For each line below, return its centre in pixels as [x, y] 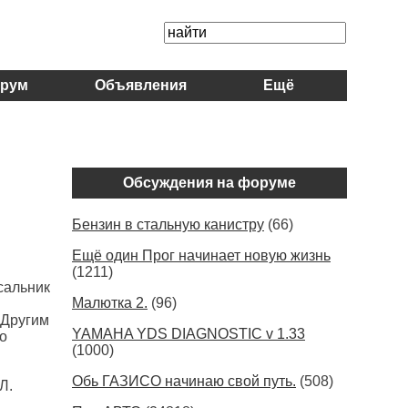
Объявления [141, 85]
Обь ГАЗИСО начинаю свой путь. [184, 381]
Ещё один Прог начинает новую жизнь [201, 255]
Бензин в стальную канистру [168, 224]
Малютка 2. [110, 303]
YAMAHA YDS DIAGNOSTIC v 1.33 [189, 334]
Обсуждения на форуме [209, 183]
